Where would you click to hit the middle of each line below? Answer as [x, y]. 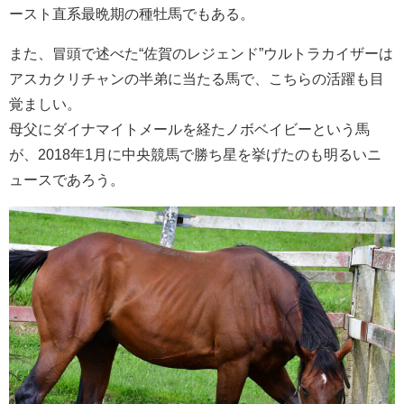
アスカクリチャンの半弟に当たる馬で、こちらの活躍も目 [197, 78]
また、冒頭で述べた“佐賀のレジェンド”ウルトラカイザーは [201, 53]
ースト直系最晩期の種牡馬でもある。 [132, 13]
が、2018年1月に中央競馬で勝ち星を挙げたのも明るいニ [195, 154]
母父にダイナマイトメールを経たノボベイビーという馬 [189, 129]
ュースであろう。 [67, 179]
